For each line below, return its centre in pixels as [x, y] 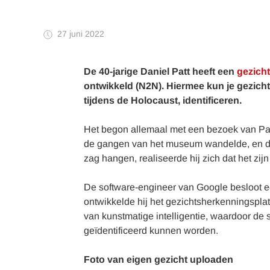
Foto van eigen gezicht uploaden [159, 259]
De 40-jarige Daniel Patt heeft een [160, 71]
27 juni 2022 [81, 34]
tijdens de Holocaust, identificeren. [164, 100]
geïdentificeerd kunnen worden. [151, 231]
